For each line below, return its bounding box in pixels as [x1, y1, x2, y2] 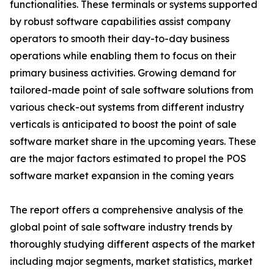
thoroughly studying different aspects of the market [10, 238, 255, 251]
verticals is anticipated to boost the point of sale [10, 118, 237, 131]
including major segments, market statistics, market [10, 255, 253, 268]
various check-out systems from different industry [10, 101, 244, 114]
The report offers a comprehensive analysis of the [10, 204, 243, 217]
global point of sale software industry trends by [10, 221, 232, 234]
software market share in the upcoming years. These [10, 135, 256, 148]
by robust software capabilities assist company [10, 15, 231, 28]
